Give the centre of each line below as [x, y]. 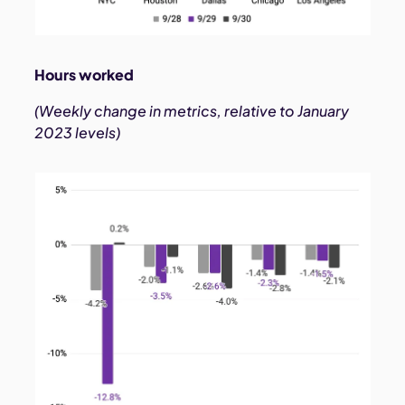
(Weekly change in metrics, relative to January [192, 111]
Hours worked [85, 75]
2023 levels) [78, 133]
